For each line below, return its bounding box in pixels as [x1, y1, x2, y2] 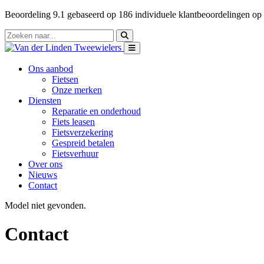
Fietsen [52, 74, 78, 84]
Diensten [28, 95, 61, 105]
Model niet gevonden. [5, 200, 86, 210]
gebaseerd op [67, 9, 118, 19]
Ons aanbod [28, 64, 73, 74]
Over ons [28, 159, 62, 169]
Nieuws [28, 170, 57, 180]
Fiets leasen [52, 117, 95, 127]
